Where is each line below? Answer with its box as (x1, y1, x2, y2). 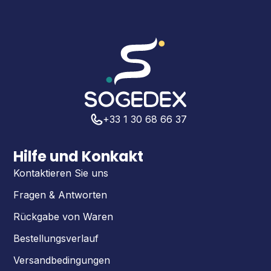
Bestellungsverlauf (13, 232, 99, 244)
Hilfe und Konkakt (13, 146, 143, 166)
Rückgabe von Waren (13, 210, 113, 223)
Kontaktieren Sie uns (13, 166, 108, 179)
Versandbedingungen (13, 253, 110, 266)
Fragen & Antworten (13, 188, 107, 201)
